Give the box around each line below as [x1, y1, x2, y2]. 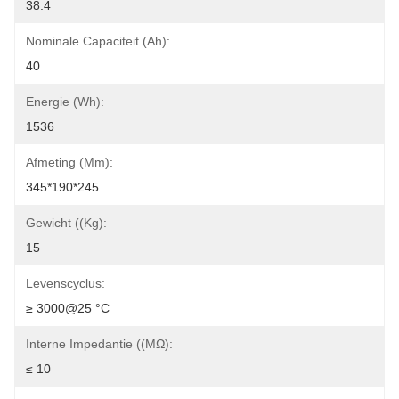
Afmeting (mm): [26, 155, 113, 169]
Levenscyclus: [26, 276, 105, 290]
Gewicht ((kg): [26, 216, 107, 230]
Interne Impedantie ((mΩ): [26, 337, 173, 351]
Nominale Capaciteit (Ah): [26, 34, 170, 48]
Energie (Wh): [26, 94, 104, 109]
